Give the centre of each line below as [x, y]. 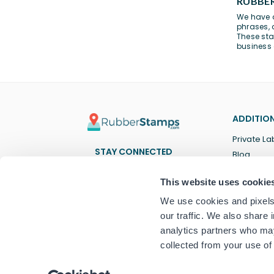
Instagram [161, 175]
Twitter [122, 175]
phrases [253, 27]
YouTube [176, 175]
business [254, 46]
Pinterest [142, 175]
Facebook [112, 175]
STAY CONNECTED [133, 152]
